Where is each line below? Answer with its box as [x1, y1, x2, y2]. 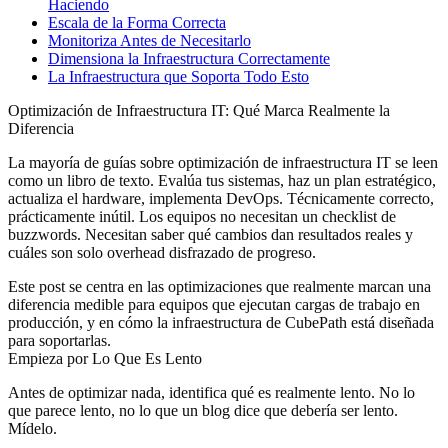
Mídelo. [8, 419, 57, 437]
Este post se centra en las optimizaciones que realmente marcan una [8, 277, 431, 295]
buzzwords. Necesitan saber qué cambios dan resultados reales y [8, 225, 413, 243]
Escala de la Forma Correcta [48, 13, 226, 31]
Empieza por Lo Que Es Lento [8, 349, 202, 367]
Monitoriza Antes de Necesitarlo [48, 31, 251, 49]
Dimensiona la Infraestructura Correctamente [48, 49, 330, 67]
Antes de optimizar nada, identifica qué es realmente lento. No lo [8, 383, 415, 401]
